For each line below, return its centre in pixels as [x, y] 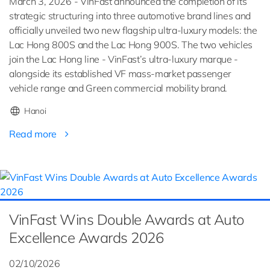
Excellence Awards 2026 [86, 238]
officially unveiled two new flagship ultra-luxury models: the [133, 30]
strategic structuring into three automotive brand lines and [130, 16]
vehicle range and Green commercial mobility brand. [118, 88]
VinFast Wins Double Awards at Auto [127, 220]
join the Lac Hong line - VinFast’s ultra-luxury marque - [124, 59]
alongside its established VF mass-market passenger [120, 74]
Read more [34, 134]
